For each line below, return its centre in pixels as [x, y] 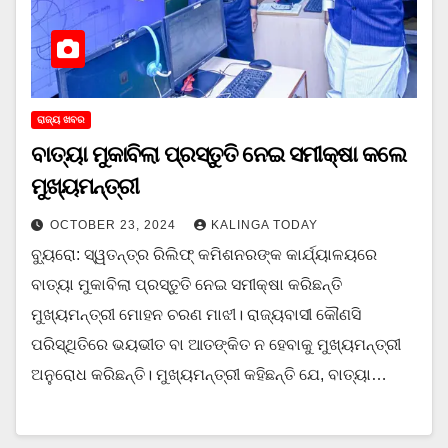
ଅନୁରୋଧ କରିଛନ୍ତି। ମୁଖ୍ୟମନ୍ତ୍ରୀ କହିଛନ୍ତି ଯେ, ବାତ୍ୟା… [209, 374]
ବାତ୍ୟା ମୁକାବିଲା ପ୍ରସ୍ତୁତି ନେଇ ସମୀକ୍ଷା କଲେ [218, 154]
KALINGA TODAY [264, 224]
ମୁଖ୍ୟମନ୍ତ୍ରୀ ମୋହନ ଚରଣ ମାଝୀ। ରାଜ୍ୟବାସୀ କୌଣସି [196, 314]
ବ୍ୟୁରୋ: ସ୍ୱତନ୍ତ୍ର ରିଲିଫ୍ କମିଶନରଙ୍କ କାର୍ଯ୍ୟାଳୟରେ [204, 254]
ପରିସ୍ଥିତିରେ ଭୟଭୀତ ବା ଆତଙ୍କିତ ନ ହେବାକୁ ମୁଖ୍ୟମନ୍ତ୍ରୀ [216, 344]
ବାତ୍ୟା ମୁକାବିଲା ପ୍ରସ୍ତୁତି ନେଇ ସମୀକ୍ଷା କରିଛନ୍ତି [186, 284]
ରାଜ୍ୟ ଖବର [61, 119]
